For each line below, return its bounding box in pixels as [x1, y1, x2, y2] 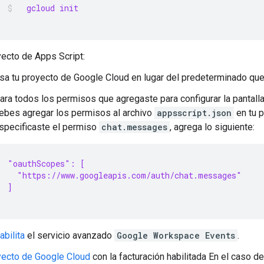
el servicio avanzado [25, 229, 114, 241]
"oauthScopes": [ [8, 157, 85, 169]
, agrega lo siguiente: [170, 121, 255, 133]
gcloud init [17, 2, 78, 14]
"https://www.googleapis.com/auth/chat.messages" [8, 169, 242, 181]
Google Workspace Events [117, 229, 235, 241]
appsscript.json [157, 107, 232, 118]
